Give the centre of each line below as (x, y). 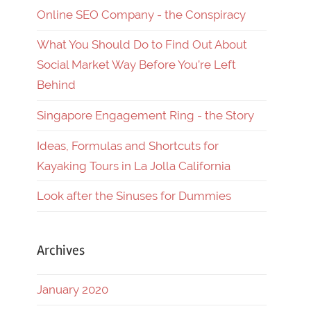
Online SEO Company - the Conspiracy (141, 14)
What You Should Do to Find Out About (142, 45)
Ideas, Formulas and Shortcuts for (128, 145)
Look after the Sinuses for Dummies (134, 196)
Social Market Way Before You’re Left (136, 65)
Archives (61, 251)
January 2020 (73, 290)
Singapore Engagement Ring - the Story (145, 115)
